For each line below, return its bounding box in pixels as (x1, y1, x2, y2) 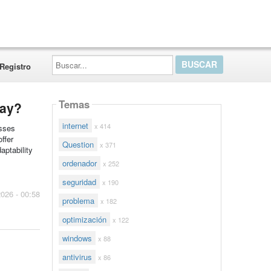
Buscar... (51, 53, 83, 64)
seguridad (62, 176, 96, 188)
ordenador (62, 157, 97, 169)
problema (62, 195, 94, 206)
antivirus (62, 251, 92, 263)
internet (62, 120, 88, 131)
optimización (62, 214, 106, 225)
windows (62, 232, 92, 244)
